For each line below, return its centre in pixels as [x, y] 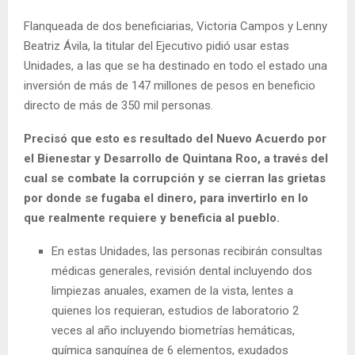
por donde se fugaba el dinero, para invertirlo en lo [166, 198]
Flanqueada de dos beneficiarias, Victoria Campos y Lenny [176, 26]
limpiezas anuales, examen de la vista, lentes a [172, 290]
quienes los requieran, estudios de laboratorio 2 [175, 310]
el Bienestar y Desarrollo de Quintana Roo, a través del [176, 158]
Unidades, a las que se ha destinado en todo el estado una [176, 65]
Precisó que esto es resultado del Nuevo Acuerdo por [175, 138]
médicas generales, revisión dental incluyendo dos [182, 271]
